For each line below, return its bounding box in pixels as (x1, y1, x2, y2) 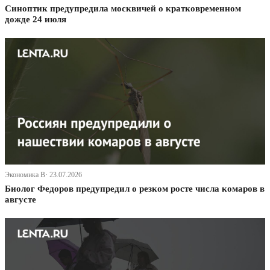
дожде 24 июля (5, 14, 66, 25)
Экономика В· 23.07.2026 (5, 171, 82, 180)
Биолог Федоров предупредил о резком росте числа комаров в (5, 184, 265, 194)
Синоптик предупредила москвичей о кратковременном (5, 4, 241, 14)
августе (5, 195, 36, 205)
